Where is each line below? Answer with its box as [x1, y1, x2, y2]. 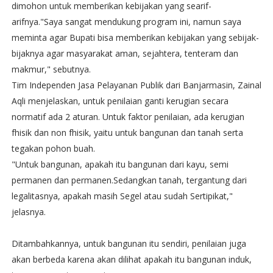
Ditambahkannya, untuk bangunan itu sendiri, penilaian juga [11, 238, 246, 249]
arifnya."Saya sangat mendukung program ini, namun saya [11, 16, 241, 27]
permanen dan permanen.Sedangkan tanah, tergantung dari [11, 174, 247, 186]
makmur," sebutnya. [11, 63, 91, 75]
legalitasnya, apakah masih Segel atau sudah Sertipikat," [11, 190, 233, 202]
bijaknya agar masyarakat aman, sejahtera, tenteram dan [11, 48, 238, 59]
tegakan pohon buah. [11, 143, 95, 154]
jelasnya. [11, 206, 46, 218]
